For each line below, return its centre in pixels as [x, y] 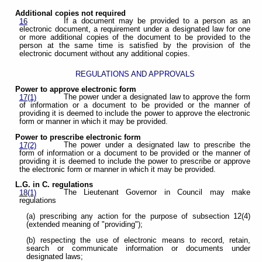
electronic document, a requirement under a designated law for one [135, 29]
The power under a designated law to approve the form [157, 97]
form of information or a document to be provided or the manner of [135, 153]
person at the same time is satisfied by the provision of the [135, 45]
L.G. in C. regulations [54, 185]
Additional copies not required [71, 14]
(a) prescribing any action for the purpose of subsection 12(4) [138, 216]
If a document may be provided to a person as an [157, 21]
